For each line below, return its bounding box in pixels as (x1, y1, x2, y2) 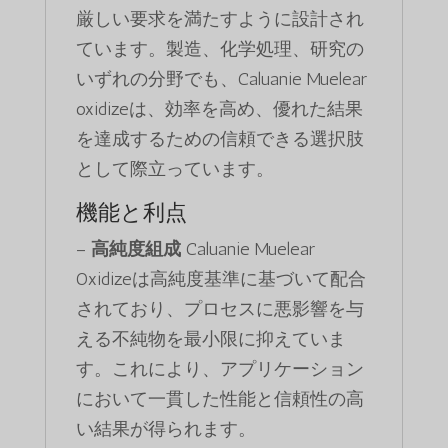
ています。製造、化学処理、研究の (75, 38, 364, 61)
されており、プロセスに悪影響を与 (75, 298, 364, 321)
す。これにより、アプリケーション (75, 358, 364, 381)
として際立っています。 (75, 158, 274, 181)
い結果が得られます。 (75, 418, 256, 441)
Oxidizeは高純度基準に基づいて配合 (75, 268, 366, 291)
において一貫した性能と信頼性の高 (75, 388, 364, 411)
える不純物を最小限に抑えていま (75, 328, 346, 351)
